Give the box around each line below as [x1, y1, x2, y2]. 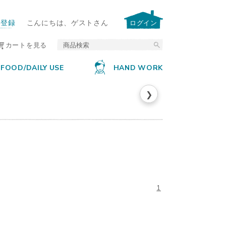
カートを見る [5, 40, 47, 49]
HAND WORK [113, 62, 163, 72]
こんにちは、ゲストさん [26, 17, 108, 27]
